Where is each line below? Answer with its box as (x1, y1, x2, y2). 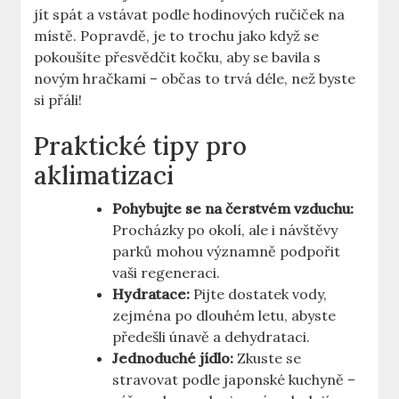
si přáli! (34, 91, 83, 110)
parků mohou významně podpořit (112, 242, 341, 261)
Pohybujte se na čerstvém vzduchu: (112, 199, 354, 218)
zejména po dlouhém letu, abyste (112, 306, 337, 325)
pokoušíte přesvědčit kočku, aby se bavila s (34, 48, 322, 67)
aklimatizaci (34, 159, 175, 192)
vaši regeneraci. (112, 264, 221, 282)
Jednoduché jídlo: (112, 349, 234, 368)
